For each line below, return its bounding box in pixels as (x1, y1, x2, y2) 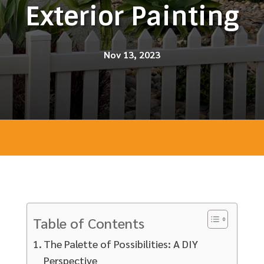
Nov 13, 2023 (104, 48, 160, 61)
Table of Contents (32, 213, 144, 232)
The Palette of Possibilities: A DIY (44, 236, 199, 250)
